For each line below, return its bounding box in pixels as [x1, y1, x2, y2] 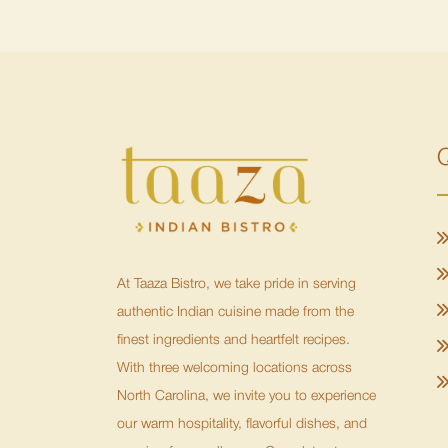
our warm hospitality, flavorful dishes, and [117, 417, 367, 431]
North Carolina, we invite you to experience [117, 389, 376, 403]
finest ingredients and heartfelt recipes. [117, 333, 350, 347]
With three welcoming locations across [117, 361, 352, 375]
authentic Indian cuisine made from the [117, 305, 354, 319]
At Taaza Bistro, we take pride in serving [117, 277, 356, 291]
